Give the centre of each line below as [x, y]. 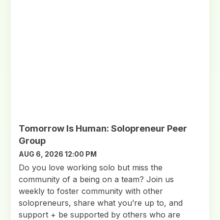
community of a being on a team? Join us [96, 179]
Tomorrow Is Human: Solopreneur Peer [103, 128]
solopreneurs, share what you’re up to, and [101, 203]
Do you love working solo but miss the [91, 167]
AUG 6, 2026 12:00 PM [58, 154]
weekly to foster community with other [91, 191]
